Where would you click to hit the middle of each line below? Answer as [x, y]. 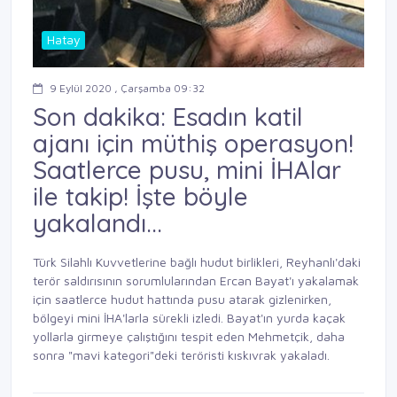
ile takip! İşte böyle [140, 196]
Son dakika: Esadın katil [168, 116]
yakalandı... [97, 222]
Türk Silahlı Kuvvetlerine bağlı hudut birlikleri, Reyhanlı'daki [197, 262]
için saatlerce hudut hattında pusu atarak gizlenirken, [182, 300]
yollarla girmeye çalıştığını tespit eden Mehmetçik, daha [189, 337]
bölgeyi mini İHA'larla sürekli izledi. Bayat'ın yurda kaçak [189, 318]
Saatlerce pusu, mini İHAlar [187, 169]
